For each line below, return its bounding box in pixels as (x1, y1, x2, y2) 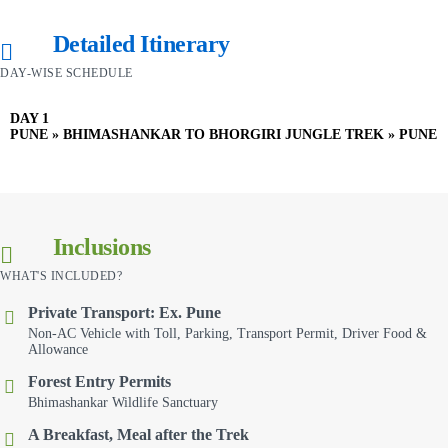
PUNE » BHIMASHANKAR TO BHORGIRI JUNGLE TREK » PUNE (10, 126, 437, 142)
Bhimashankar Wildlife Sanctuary (28, 394, 218, 410)
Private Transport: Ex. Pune (28, 303, 221, 321)
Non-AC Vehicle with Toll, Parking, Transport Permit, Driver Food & (28, 325, 427, 341)
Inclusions (52, 233, 151, 260)
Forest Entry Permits (28, 372, 171, 390)
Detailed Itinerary (52, 30, 230, 57)
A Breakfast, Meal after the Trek (28, 425, 249, 443)
